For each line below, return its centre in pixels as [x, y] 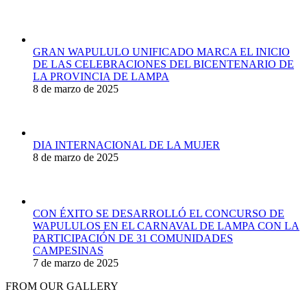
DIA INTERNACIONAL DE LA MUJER [126, 145]
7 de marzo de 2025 [76, 262]
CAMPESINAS [68, 250]
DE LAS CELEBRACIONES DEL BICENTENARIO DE [163, 64]
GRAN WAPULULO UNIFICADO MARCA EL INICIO [161, 51]
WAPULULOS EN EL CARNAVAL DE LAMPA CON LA [166, 225]
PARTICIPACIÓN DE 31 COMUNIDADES [133, 238]
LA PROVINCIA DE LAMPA [101, 76]
